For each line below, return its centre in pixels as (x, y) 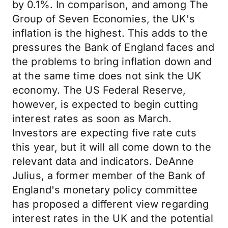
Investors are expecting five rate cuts (105, 133)
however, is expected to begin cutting (105, 104)
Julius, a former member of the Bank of (109, 176)
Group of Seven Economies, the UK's (104, 19)
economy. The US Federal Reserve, (99, 90)
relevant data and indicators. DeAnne (103, 161)
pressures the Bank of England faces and (113, 47)
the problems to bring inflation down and (112, 62)
